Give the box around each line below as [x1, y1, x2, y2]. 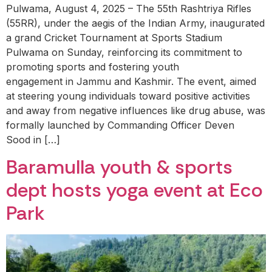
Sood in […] [6, 133, 60, 146]
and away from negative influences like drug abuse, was [6, 104, 265, 117]
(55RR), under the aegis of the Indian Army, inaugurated [6, 16, 265, 29]
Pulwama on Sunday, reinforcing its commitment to [6, 46, 242, 58]
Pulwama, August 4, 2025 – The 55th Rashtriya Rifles [6, 2, 251, 15]
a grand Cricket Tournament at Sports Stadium [6, 31, 222, 44]
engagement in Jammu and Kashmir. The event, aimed [6, 75, 256, 87]
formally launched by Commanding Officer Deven [6, 118, 234, 131]
